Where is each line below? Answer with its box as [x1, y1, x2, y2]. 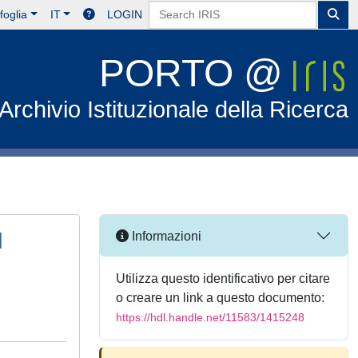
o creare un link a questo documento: [116, 291, 324, 304]
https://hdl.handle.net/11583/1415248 [116, 311, 304, 324]
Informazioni [129, 229, 201, 243]
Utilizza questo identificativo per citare [116, 272, 330, 285]
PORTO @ [99, 52, 294, 94]
